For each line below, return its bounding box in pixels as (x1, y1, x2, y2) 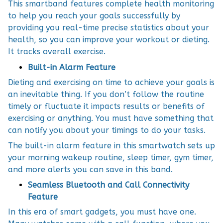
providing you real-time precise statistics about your (8, 23, 209, 33)
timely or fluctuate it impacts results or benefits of (8, 102, 205, 111)
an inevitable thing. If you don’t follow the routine (8, 90, 204, 100)
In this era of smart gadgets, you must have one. (8, 207, 196, 217)
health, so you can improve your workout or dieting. (8, 35, 210, 45)
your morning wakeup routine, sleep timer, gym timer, (8, 152, 214, 162)
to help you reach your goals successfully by (8, 11, 180, 21)
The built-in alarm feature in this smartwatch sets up (8, 140, 215, 150)
